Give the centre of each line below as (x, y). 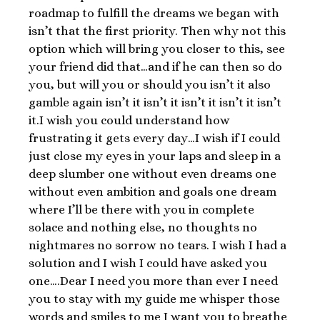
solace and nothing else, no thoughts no (143, 227)
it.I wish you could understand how (129, 120)
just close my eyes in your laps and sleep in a (155, 156)
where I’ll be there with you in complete (141, 209)
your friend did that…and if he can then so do (155, 66)
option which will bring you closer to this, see (157, 49)
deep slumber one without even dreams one (152, 174)
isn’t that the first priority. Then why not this (157, 31)
